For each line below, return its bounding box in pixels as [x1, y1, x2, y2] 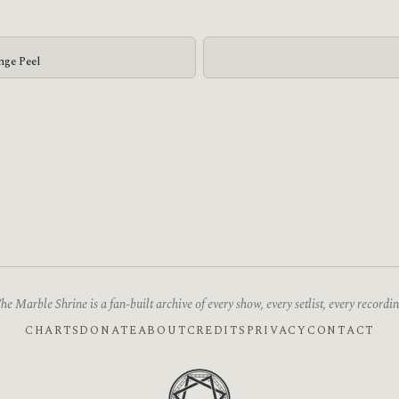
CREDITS [186, 322, 247, 340]
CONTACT [306, 322, 375, 340]
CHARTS [24, 322, 80, 340]
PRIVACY [246, 322, 307, 340]
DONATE [79, 322, 138, 340]
